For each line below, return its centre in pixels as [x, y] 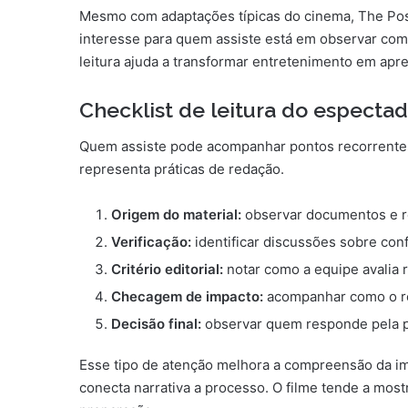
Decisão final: [156, 324]
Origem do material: [176, 215]
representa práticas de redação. [182, 169]
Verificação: [151, 242]
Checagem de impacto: [187, 297]
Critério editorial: [167, 270]
